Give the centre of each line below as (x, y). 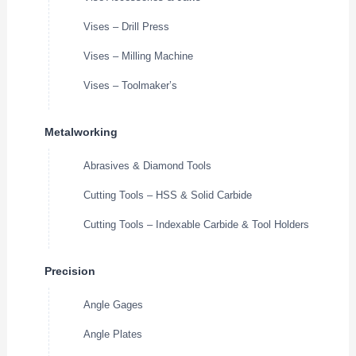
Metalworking (81, 132)
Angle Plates (113, 335)
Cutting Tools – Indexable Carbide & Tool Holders (197, 225)
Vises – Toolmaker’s (131, 86)
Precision (70, 271)
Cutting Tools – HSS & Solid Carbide (168, 195)
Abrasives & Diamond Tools (148, 166)
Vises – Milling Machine (139, 56)
